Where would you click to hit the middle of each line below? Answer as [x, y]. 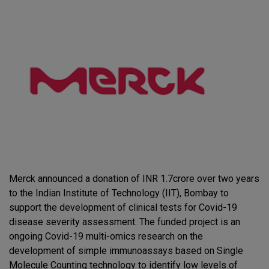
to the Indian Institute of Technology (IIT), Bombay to [119, 193]
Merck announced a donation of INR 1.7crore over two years [134, 179]
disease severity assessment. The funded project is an [125, 222]
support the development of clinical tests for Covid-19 [123, 208]
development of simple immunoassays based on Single [126, 251]
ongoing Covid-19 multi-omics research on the [106, 237]
